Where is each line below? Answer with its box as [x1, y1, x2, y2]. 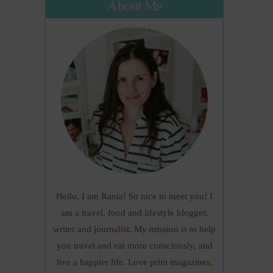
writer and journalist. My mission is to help [53, 224, 216, 234]
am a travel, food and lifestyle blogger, [61, 207, 208, 218]
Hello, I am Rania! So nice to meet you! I [56, 191, 213, 201]
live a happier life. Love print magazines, [56, 257, 213, 267]
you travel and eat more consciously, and [56, 240, 213, 250]
